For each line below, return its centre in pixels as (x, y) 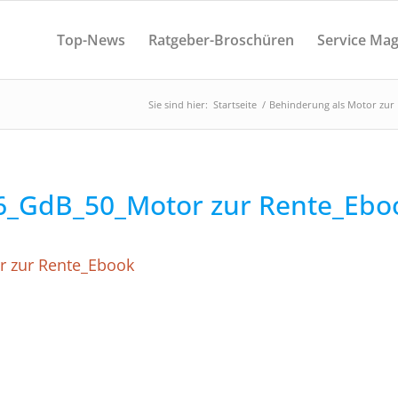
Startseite (235, 104)
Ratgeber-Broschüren (221, 40)
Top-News (91, 40)
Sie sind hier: (178, 104)
